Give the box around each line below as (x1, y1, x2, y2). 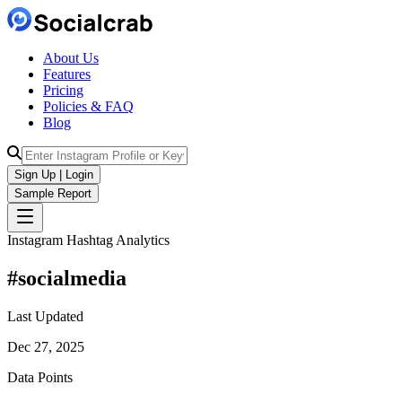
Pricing (43, 83, 83, 98)
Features (43, 66, 91, 82)
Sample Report (14, 187, 92, 200)
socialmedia (18, 266, 127, 290)
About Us (43, 50, 99, 66)
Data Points (7, 369, 73, 385)
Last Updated (7, 308, 83, 324)
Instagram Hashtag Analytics (7, 232, 170, 248)
